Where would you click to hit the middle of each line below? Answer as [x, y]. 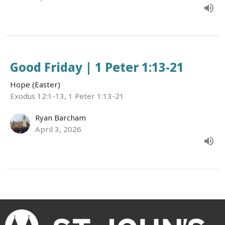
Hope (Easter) [35, 85]
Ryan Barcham [61, 118]
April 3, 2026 [58, 129]
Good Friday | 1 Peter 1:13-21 [97, 67]
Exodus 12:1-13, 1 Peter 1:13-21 [67, 96]
